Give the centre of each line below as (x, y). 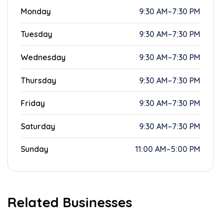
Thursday (38, 80)
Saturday (38, 126)
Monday (36, 11)
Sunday (35, 149)
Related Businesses (70, 202)
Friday (33, 103)
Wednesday (43, 57)
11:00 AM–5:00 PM (168, 149)
